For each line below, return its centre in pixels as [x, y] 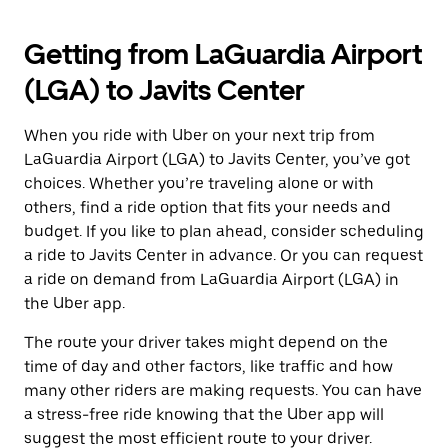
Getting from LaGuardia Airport [223, 54]
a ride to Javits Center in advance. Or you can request [223, 255]
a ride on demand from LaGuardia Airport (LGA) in [211, 279]
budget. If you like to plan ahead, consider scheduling [224, 231]
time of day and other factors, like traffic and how [208, 366]
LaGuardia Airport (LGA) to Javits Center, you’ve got [217, 159]
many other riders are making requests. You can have [223, 390]
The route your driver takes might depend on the [206, 342]
